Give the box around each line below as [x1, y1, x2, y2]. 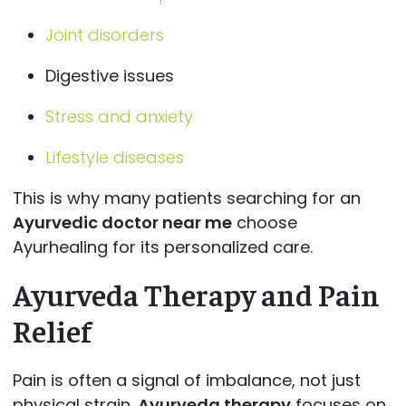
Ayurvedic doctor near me [12, 210, 232, 234]
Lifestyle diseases [44, 145, 184, 169]
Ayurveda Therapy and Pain [12, 274, 380, 313]
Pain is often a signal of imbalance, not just [12, 369, 361, 392]
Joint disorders [44, 23, 164, 46]
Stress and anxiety [44, 104, 193, 128]
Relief [12, 310, 92, 349]
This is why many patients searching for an [12, 186, 361, 209]
